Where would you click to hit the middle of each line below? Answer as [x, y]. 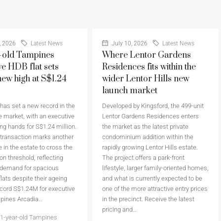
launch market [129, 91]
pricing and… [119, 210]
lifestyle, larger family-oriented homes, [155, 168]
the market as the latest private [145, 127]
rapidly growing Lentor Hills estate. [150, 147]
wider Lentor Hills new [146, 79]
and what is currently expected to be [152, 179]
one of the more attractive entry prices [155, 189]
